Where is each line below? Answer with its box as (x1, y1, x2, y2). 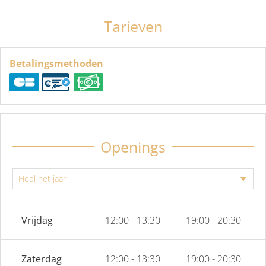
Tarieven (103, 15, 163, 36)
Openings (100, 136, 166, 157)
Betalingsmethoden (9, 56, 103, 70)
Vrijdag (21, 213, 53, 227)
